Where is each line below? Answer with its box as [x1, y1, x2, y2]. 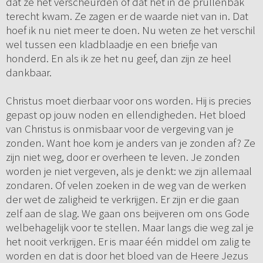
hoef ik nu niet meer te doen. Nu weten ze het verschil [5, 23, 255, 38]
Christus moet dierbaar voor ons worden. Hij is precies [5, 93, 251, 108]
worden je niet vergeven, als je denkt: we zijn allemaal [5, 164, 252, 178]
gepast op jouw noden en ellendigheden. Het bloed [5, 107, 246, 122]
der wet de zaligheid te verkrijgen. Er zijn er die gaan [5, 192, 240, 207]
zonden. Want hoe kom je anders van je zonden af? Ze [5, 136, 255, 150]
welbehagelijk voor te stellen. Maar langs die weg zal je [5, 220, 254, 235]
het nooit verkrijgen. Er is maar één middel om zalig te [5, 234, 251, 249]
